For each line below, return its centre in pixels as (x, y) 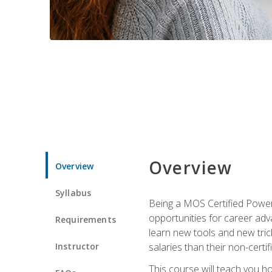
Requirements (86, 219)
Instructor (77, 246)
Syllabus (73, 192)
